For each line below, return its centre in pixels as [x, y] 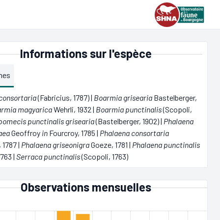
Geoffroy [26, 133]
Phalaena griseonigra [55, 145]
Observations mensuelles [86, 187]
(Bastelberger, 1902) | [129, 121]
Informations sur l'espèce [86, 53]
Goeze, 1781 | [111, 145]
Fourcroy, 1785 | [74, 133]
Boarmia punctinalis [129, 109]
